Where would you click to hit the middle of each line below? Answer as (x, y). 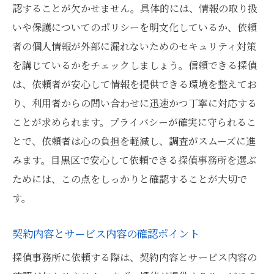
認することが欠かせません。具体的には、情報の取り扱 (135, 8)
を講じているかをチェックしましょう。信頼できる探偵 (135, 65)
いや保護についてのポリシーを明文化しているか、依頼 (135, 27)
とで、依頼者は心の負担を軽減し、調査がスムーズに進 (134, 141)
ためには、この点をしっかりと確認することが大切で (130, 179)
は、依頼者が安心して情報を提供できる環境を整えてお (135, 84)
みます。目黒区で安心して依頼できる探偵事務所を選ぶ (134, 160)
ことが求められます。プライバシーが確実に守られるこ (134, 122)
